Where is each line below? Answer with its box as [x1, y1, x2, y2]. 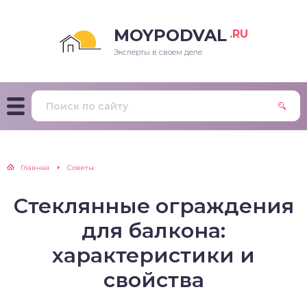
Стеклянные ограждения [13, 193, 294, 219]
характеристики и [52, 243, 255, 268]
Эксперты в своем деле [114, 47, 202, 57]
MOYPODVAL [114, 25, 227, 45]
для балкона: [82, 218, 225, 243]
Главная [21, 163, 49, 172]
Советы [67, 163, 94, 172]
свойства [103, 267, 204, 293]
